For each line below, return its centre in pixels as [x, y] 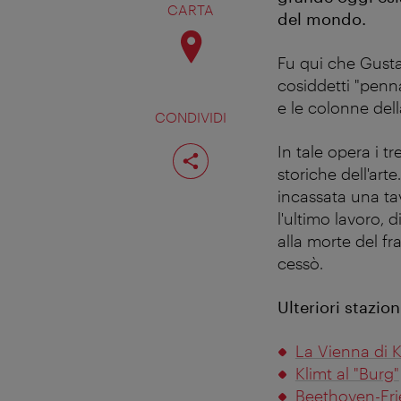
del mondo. [322, 18]
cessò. [300, 263]
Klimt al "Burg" [347, 373]
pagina [209, 160]
